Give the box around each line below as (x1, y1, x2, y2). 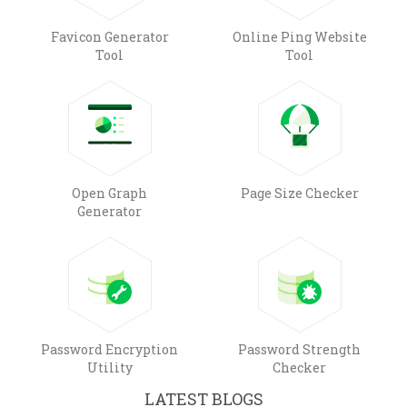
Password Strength (238, 340, 361, 358)
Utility (86, 358, 133, 376)
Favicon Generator (50, 27, 169, 45)
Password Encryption (41, 340, 178, 358)
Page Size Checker (240, 184, 359, 202)
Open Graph (72, 184, 147, 202)
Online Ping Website (232, 27, 367, 45)
